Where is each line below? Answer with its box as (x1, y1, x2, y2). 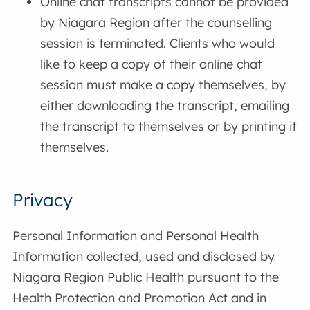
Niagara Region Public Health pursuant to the (12, 268, 280, 285)
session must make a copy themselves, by (40, 77, 286, 93)
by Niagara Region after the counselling (40, 15, 273, 31)
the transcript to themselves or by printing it (40, 118, 298, 135)
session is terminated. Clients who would (40, 35, 275, 52)
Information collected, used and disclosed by (12, 248, 275, 264)
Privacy (12, 189, 73, 211)
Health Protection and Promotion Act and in (12, 289, 267, 306)
